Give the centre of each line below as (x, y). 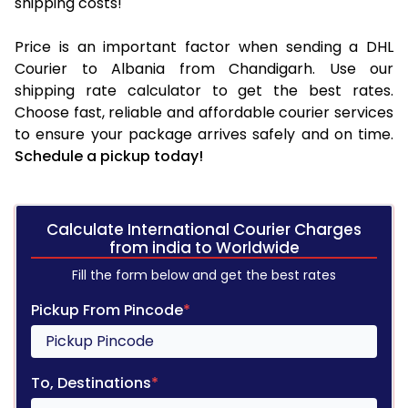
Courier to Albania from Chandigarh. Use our (204, 68)
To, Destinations (91, 382)
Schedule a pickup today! (109, 156)
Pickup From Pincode (107, 310)
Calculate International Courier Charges (204, 229)
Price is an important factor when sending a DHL (204, 46)
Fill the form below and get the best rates (204, 275)
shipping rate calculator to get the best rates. (204, 90)
